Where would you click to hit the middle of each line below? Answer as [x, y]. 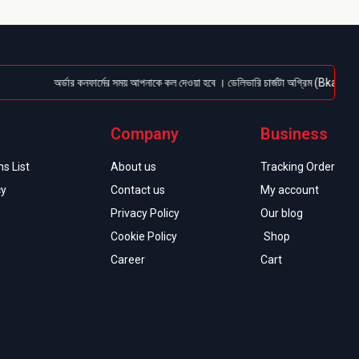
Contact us [138, 190]
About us [133, 166]
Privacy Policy [145, 213]
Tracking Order [298, 166]
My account [290, 190]
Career [128, 259]
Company [145, 133]
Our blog [282, 213]
